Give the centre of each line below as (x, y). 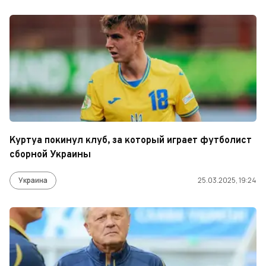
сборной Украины (50, 155)
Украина (33, 180)
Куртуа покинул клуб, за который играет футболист (131, 141)
